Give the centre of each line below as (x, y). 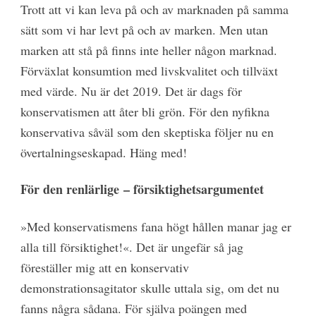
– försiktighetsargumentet (193, 189)
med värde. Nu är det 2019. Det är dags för (131, 91)
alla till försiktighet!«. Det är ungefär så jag (132, 247)
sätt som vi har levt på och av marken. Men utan (144, 29)
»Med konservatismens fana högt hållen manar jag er (156, 226)
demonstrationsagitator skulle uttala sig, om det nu (150, 287)
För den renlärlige (72, 189)
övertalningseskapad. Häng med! (103, 152)
